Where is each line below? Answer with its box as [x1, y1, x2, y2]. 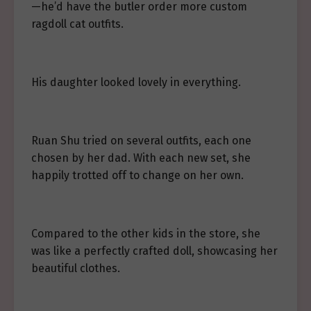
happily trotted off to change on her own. [31, 169, 244, 182]
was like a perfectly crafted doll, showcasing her [31, 244, 278, 258]
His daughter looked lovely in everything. [31, 76, 241, 89]
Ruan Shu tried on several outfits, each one [31, 134, 251, 147]
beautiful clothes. [31, 262, 120, 275]
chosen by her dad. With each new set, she [31, 151, 251, 165]
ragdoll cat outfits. [31, 17, 124, 31]
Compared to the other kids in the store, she [31, 227, 260, 240]
